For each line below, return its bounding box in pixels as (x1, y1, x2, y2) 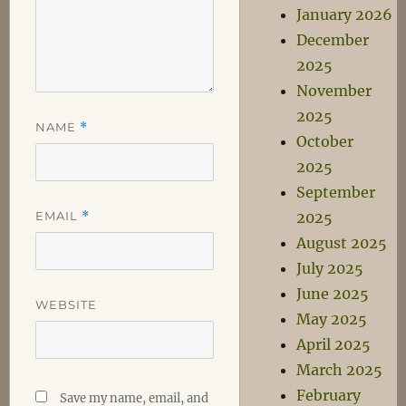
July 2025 (296, 259, 364, 277)
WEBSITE (34, 296, 97, 312)
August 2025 (296, 234, 388, 252)
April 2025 (296, 335, 372, 353)
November (296, 82, 372, 100)
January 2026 (296, 5, 393, 24)
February (296, 386, 362, 404)
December (296, 31, 370, 49)
